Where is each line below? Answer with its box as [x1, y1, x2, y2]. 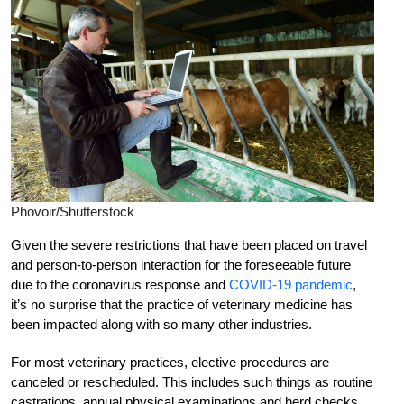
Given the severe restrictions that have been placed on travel [11, 237, 367, 253]
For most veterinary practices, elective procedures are [11, 354, 329, 371]
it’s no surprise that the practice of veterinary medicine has [11, 297, 353, 313]
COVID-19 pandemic [229, 277, 353, 293]
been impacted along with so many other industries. [11, 317, 312, 333]
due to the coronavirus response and [11, 277, 229, 293]
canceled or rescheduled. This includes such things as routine [11, 374, 372, 390]
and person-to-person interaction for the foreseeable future [11, 257, 351, 273]
